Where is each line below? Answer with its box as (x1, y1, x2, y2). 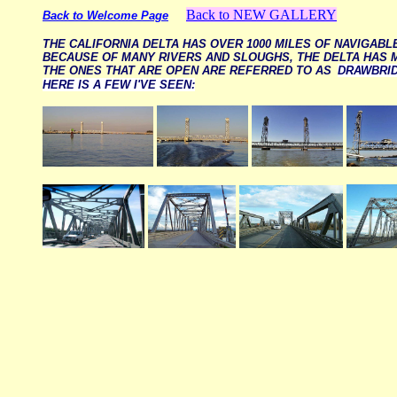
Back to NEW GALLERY (186, 7, 337, 22)
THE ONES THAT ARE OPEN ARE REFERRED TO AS (43, 64, 331, 77)
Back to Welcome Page (43, 9, 168, 22)
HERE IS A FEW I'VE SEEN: (43, 78, 195, 91)
